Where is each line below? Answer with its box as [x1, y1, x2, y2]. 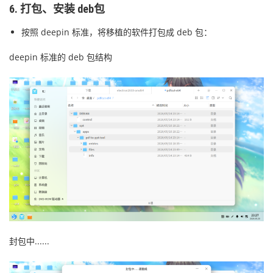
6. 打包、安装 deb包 [9, 2, 105, 16]
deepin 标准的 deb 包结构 [9, 51, 112, 63]
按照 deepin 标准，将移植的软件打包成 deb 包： [21, 26, 212, 38]
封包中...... [9, 235, 49, 247]
